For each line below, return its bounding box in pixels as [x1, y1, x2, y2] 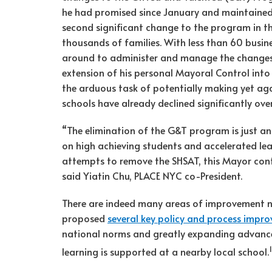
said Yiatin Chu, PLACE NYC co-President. [62, 169, 242, 183]
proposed [62, 211, 107, 225]
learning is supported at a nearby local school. [62, 245, 269, 259]
